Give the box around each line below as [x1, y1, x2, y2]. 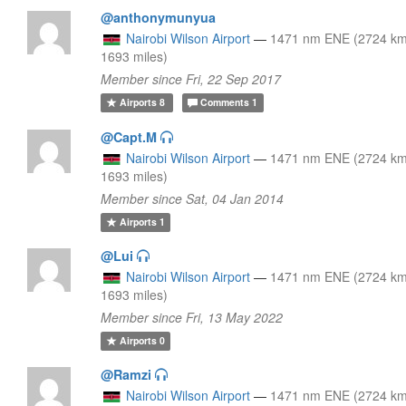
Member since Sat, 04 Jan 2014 [101, 188, 285, 208]
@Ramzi [101, 364, 152, 383]
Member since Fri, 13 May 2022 [101, 307, 284, 326]
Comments [200, 95, 250, 110]
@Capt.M [101, 127, 158, 146]
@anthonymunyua [101, 7, 217, 26]
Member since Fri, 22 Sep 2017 [101, 69, 282, 88]
